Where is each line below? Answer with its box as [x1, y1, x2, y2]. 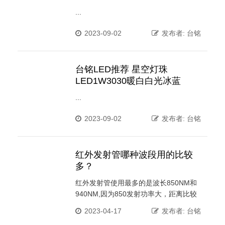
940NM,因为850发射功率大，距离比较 [75, 190, 197, 198]
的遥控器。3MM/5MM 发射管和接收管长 [75, 212, 203, 220]
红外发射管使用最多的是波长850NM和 [75, 179, 197, 187]
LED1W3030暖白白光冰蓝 [75, 76, 181, 86]
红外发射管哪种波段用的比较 [75, 150, 193, 160]
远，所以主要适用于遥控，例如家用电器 [75, 201, 202, 209]
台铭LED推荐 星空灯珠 [75, 64, 168, 75]
